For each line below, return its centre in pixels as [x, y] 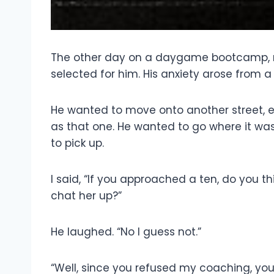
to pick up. [77, 143]
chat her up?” [86, 195]
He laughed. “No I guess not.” [126, 231]
